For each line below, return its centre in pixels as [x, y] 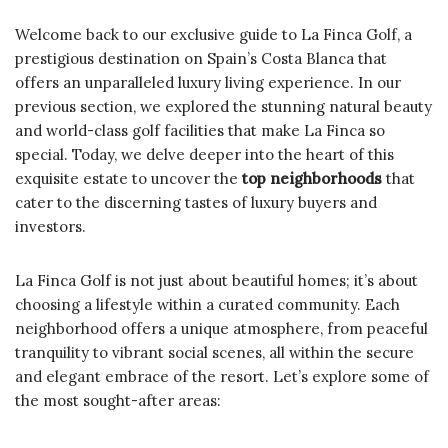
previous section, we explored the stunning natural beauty [223, 106]
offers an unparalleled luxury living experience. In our [208, 82]
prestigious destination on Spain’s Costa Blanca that [201, 58]
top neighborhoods [312, 178]
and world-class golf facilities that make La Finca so [200, 130]
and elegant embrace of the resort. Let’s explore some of [222, 376]
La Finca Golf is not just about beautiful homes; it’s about [216, 280]
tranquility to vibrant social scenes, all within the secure [214, 352]
